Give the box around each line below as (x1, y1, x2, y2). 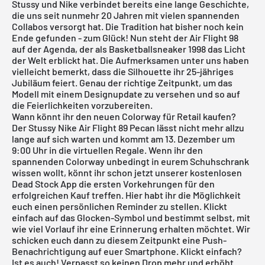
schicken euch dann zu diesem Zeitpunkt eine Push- (12, 234, 227, 245)
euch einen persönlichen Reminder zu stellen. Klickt (12, 200, 227, 212)
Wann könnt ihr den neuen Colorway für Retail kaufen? (12, 110, 236, 122)
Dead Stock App (12, 177, 77, 189)
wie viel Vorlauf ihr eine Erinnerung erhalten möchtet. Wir (12, 222, 250, 234)
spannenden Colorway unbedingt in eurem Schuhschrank (12, 155, 249, 167)
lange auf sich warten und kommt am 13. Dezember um (12, 132, 235, 144)
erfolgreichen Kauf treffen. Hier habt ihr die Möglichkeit (12, 189, 241, 201)
